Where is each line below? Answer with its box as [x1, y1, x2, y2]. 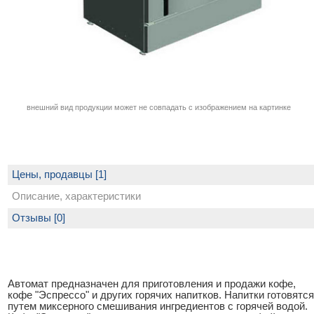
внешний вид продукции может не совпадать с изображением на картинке [26, 103, 291, 112]
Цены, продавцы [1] [12, 169, 107, 181]
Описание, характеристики [12, 191, 141, 203]
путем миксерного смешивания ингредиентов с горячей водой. [8, 301, 308, 313]
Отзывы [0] [12, 212, 65, 224]
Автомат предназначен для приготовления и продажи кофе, [8, 278, 296, 290]
